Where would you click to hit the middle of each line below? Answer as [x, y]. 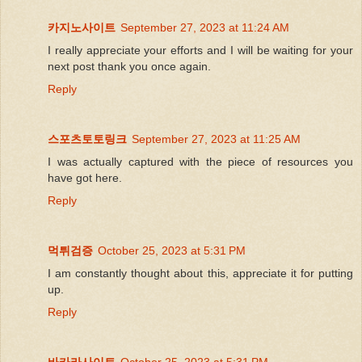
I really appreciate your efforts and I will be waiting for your [200, 50]
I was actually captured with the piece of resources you [200, 161]
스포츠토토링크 [87, 139]
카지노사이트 [82, 27]
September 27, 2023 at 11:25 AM [216, 139]
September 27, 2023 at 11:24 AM [205, 27]
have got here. [85, 177]
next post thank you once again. [129, 66]
